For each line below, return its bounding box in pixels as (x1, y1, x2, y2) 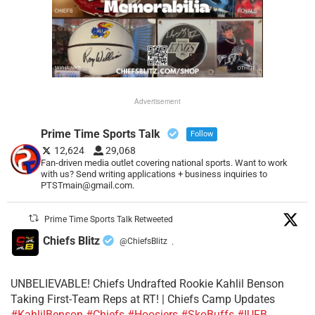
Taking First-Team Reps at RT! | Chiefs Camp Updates (11, 292, 275, 306)
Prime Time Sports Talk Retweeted (44, 214, 174, 224)
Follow (191, 129, 214, 139)
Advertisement (134, 96, 181, 106)
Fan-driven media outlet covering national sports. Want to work (41, 157, 288, 168)
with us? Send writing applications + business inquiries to (41, 168, 268, 179)
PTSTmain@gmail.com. (41, 179, 135, 191)
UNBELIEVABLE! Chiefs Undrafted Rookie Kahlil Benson (11, 276, 284, 290)
